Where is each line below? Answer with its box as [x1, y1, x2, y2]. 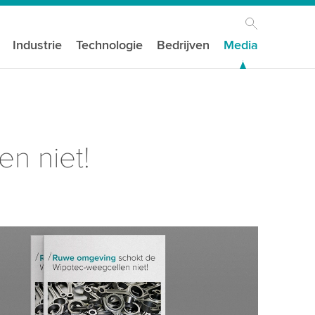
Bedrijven [157, 37, 210, 53]
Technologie [76, 37, 143, 53]
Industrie [13, 37, 63, 53]
